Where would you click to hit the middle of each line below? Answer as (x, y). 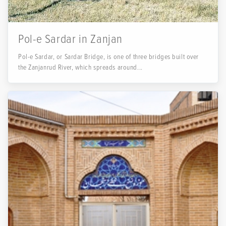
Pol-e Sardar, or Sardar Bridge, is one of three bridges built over (108, 57)
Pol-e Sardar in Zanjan (71, 39)
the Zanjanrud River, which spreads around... (80, 67)
